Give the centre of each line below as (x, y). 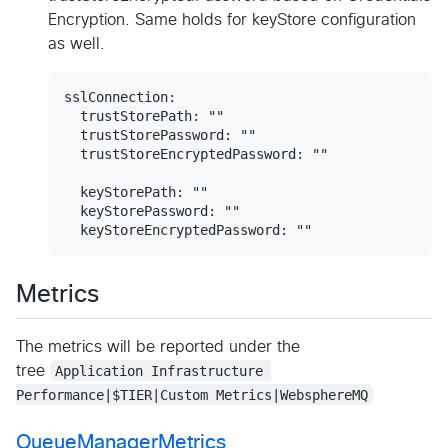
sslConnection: (120, 97)
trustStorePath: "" (144, 116)
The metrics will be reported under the (158, 346)
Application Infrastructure (163, 370)
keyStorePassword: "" (152, 211)
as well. (76, 44)
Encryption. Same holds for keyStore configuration (232, 20)
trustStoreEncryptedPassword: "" (196, 154)
